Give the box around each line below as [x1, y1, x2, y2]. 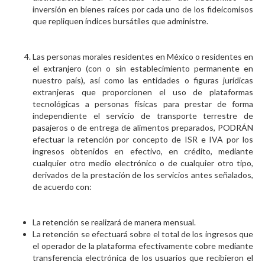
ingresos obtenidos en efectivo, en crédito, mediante [33, 146, 253, 157]
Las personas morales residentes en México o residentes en [33, 51, 253, 62]
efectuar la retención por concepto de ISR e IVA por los [33, 134, 253, 145]
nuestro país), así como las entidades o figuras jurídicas [33, 75, 253, 86]
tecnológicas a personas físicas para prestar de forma [33, 99, 253, 109]
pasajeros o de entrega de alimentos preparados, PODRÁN [33, 122, 253, 133]
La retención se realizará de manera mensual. [33, 217, 196, 228]
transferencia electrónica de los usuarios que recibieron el [33, 253, 253, 263]
